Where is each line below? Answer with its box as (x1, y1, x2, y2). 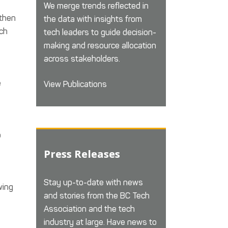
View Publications (44, 79, 107, 89)
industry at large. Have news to (44, 217, 157, 227)
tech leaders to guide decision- (44, 27, 156, 37)
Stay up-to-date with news (44, 178, 143, 187)
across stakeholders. (44, 54, 120, 64)
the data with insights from (44, 14, 142, 24)
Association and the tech (44, 204, 135, 214)
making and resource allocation (44, 41, 156, 50)
